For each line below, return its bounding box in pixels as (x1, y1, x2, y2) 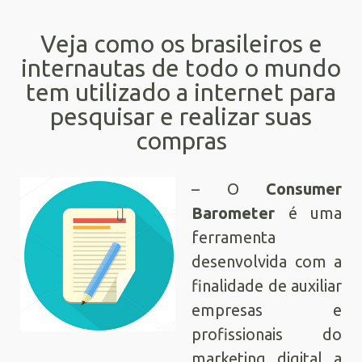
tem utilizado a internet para (26, 78, 336, 106)
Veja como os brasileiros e (40, 30, 322, 57)
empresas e (192, 301, 342, 319)
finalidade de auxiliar (192, 276, 342, 295)
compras (135, 127, 227, 154)
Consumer (266, 179, 342, 198)
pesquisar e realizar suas (50, 103, 312, 130)
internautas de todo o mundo (21, 54, 341, 82)
